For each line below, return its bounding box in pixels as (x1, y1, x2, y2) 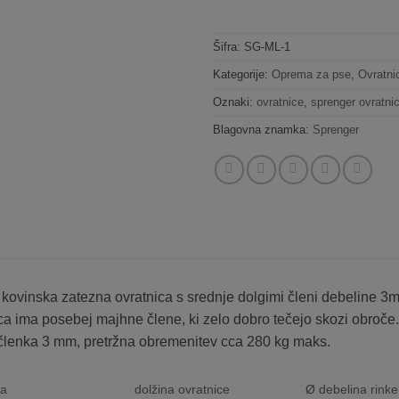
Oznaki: (213, 94, 256, 109)
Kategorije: (213, 67, 272, 81)
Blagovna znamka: (213, 122, 313, 136)
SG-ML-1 (244, 39, 290, 53)
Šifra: (213, 39, 244, 53)
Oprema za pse (272, 67, 351, 81)
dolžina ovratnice (134, 381, 230, 396)
